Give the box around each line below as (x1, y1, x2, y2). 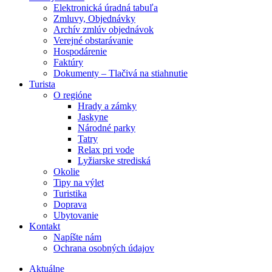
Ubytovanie (53, 210, 98, 220)
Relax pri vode (78, 144, 134, 155)
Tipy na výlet (53, 177, 104, 188)
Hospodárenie (53, 46, 107, 56)
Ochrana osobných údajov (53, 243, 154, 253)
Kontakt (29, 221, 60, 231)
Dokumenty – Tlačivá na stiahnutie (53, 68, 188, 78)
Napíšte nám (53, 232, 101, 242)
